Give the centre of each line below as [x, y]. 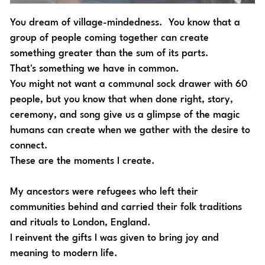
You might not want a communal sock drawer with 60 [129, 85]
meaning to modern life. [65, 254]
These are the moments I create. [84, 161]
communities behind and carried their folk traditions [126, 208]
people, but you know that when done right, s [111, 100]
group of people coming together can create [109, 38]
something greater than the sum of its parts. [111, 54]
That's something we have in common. [96, 69]
